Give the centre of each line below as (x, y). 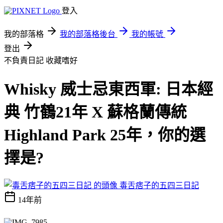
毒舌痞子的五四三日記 (159, 185)
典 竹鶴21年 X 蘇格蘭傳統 (95, 112)
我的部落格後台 (88, 34)
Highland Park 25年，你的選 (105, 135)
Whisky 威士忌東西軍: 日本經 (109, 89)
